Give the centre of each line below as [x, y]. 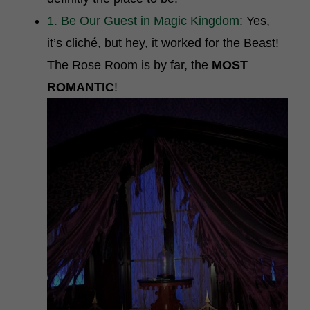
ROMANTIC [81, 87]
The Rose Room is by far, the [129, 65]
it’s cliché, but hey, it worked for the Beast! [163, 43]
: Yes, [255, 21]
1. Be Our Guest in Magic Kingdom [143, 21]
